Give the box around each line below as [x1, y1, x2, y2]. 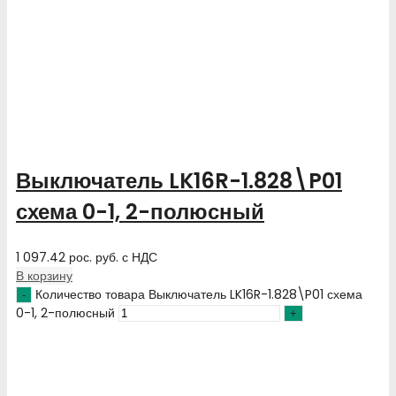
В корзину [16, 266, 72, 285]
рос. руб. [69, 247, 118, 266]
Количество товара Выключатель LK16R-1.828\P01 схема [35, 285, 362, 303]
